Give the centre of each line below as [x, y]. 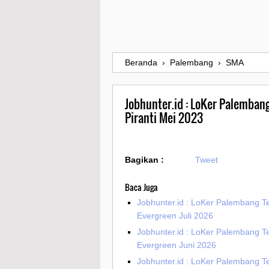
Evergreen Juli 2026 [175, 216]
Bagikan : [144, 160]
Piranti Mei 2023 [164, 118]
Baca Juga [141, 187]
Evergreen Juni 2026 [177, 245]
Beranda [141, 63]
